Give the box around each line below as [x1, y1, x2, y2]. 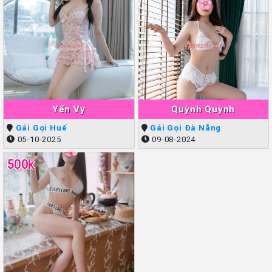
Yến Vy [52, 103, 86, 115]
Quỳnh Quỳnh [171, 103, 236, 115]
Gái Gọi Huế [15, 123, 67, 134]
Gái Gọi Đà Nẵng [150, 123, 222, 134]
